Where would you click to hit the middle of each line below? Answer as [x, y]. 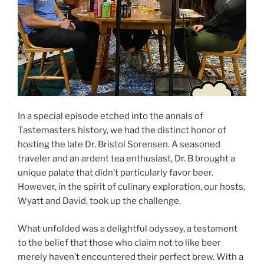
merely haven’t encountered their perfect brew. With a [131, 257]
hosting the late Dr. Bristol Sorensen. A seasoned [119, 145]
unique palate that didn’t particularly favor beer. [115, 173]
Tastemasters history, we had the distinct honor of [122, 131]
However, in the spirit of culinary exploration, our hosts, [131, 187]
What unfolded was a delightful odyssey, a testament [128, 228]
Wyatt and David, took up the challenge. [99, 201]
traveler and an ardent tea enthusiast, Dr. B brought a [126, 159]
